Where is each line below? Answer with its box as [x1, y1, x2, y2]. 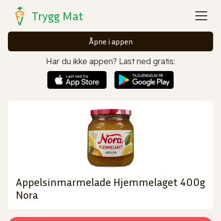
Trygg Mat [32, 9, 83, 23]
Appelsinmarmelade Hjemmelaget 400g [16, 175, 205, 188]
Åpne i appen [88, 37, 133, 46]
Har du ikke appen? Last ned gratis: [46, 56, 175, 66]
